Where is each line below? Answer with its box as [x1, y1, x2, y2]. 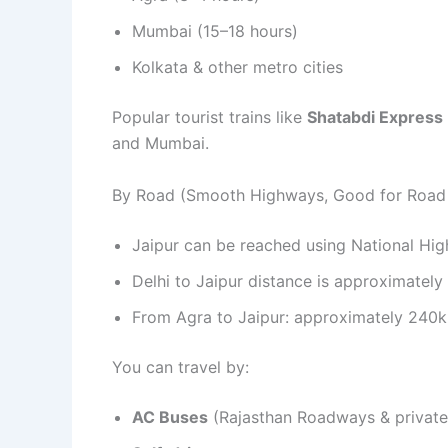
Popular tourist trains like [112, 106, 307, 127]
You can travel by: [112, 356, 249, 377]
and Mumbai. [112, 132, 209, 153]
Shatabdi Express [307, 106, 443, 127]
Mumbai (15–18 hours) [132, 20, 298, 41]
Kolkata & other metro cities [132, 56, 343, 77]
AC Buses [132, 406, 208, 427]
